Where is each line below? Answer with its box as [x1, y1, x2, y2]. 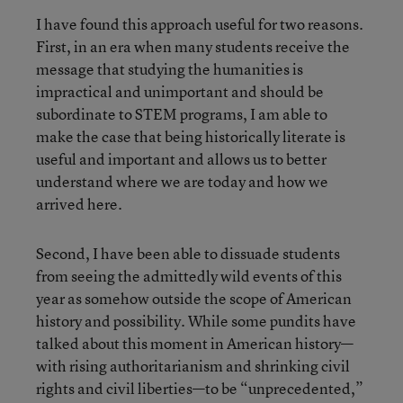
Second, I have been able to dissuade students [36, 242, 340, 264]
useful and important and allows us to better [36, 148, 327, 169]
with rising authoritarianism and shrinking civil [36, 354, 350, 376]
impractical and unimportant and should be [36, 80, 324, 102]
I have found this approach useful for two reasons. [36, 13, 363, 34]
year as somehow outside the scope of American [36, 287, 352, 309]
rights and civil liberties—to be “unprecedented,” [36, 377, 363, 399]
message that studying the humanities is [36, 58, 303, 79]
